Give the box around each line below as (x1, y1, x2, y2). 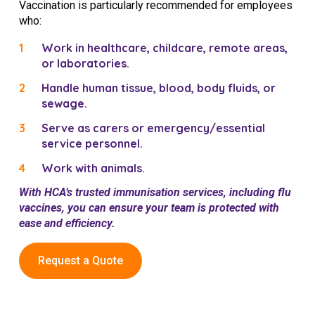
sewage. (41, 96, 87, 111)
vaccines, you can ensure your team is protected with (19, 200, 279, 214)
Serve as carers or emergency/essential (41, 120, 265, 135)
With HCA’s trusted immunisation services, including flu (19, 185, 291, 199)
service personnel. (41, 136, 143, 150)
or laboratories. (41, 56, 129, 71)
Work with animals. (41, 160, 145, 175)
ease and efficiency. (19, 216, 115, 230)
